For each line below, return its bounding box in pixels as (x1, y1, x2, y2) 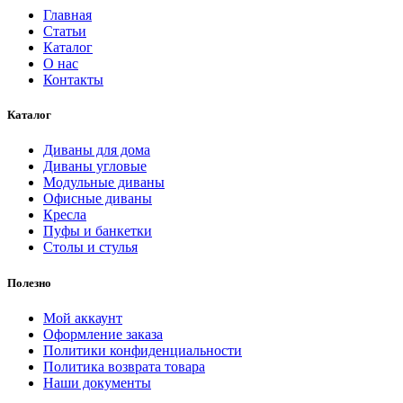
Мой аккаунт (43, 309, 122, 326)
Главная (43, 7, 92, 23)
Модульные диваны (43, 175, 165, 191)
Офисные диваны (43, 191, 152, 207)
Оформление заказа (43, 326, 163, 342)
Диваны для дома (43, 142, 150, 158)
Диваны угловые (43, 158, 147, 175)
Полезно (7, 275, 51, 290)
